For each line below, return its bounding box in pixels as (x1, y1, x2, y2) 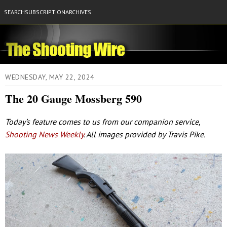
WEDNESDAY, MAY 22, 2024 (5, 72, 95, 82)
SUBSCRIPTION (25, 8, 65, 16)
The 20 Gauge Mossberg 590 (5, 90, 142, 107)
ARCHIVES (65, 8, 91, 16)
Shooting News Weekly (5, 129, 84, 140)
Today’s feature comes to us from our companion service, (5, 117, 200, 127)
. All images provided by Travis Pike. (84, 129, 205, 140)
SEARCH (4, 8, 25, 16)
